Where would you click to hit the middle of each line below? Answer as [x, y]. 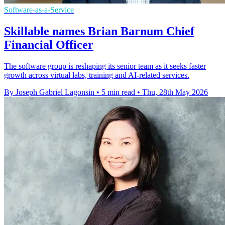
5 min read [118, 92]
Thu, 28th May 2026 [175, 92]
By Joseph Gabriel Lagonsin [49, 92]
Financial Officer [49, 44]
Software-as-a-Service [39, 10]
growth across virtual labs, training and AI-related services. [97, 75]
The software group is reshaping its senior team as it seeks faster [105, 66]
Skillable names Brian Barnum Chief [99, 31]
